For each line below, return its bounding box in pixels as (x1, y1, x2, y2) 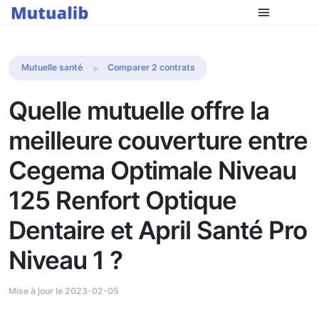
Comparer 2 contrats (107, 62, 195, 73)
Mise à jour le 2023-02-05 (9, 285, 119, 296)
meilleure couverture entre (9, 125, 308, 155)
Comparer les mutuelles (201, 14, 300, 26)
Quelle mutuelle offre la (9, 95, 269, 125)
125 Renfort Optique (9, 184, 237, 215)
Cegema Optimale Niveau (9, 155, 296, 185)
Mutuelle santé (21, 62, 83, 73)
